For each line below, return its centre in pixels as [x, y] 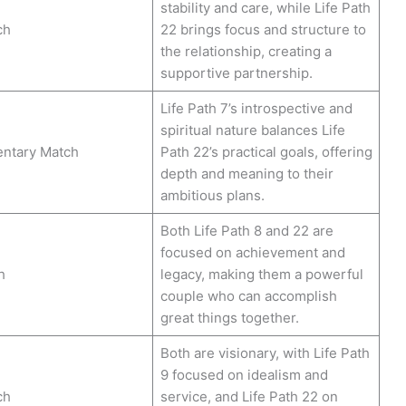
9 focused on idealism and [244, 374]
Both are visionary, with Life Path [265, 353]
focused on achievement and [252, 252]
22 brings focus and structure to [263, 29]
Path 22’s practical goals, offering [266, 151]
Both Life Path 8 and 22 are [246, 230]
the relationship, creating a [246, 51]
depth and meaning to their [246, 173]
